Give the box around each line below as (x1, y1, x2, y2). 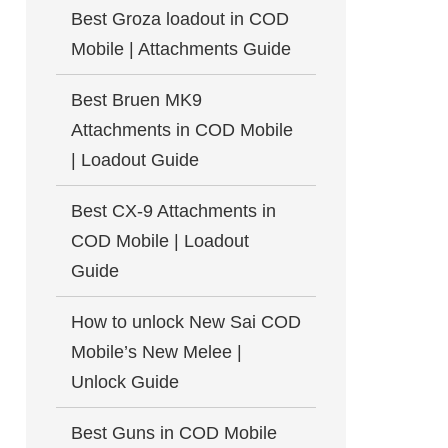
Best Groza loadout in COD (71, 9, 289, 29)
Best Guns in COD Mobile (71, 423, 277, 443)
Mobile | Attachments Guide (71, 39, 291, 59)
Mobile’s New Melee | (71, 342, 242, 362)
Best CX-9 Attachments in (71, 201, 276, 221)
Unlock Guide (71, 372, 179, 392)
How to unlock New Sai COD (71, 312, 301, 332)
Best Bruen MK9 (71, 90, 202, 110)
